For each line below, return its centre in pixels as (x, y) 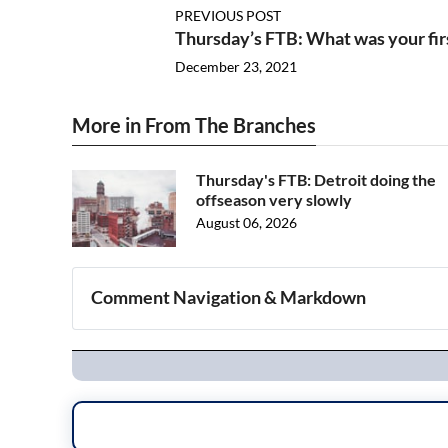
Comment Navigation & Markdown (229, 297)
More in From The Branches (194, 125)
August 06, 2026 (246, 223)
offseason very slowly (274, 200)
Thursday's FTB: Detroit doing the (316, 180)
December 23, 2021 (235, 67)
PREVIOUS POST (227, 16)
